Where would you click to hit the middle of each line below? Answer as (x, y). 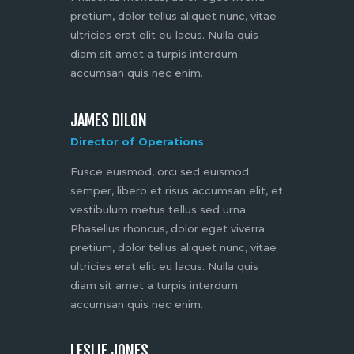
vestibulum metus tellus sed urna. (159, 209)
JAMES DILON (109, 120)
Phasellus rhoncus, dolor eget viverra (168, 228)
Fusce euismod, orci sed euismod (160, 171)
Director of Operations (137, 141)
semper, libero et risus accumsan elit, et (177, 190)
